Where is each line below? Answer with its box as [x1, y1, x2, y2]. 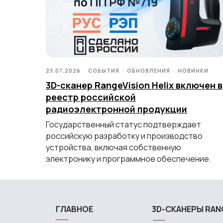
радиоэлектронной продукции [46, 103, 187, 115]
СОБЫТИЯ [88, 67, 119, 74]
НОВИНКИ [178, 67, 209, 74]
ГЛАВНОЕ [56, 204, 93, 215]
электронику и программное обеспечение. [46, 153, 211, 164]
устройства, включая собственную [46, 141, 181, 153]
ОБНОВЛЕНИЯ [127, 67, 170, 74]
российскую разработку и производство [46, 130, 203, 141]
